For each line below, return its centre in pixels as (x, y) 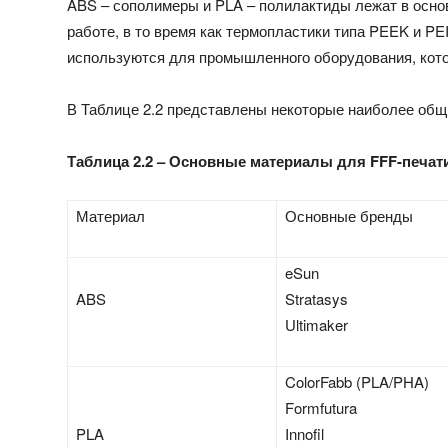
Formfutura (321, 407)
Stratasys (317, 298)
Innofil (305, 433)
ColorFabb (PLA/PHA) (357, 381)
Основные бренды (349, 215)
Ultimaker (317, 324)
